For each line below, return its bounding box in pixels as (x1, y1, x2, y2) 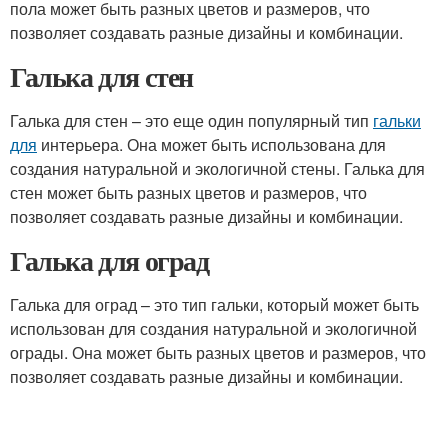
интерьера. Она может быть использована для (37, 133, 386, 156)
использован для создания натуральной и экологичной (10, 317, 417, 340)
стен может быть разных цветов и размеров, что (10, 181, 367, 204)
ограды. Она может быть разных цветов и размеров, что (10, 341, 426, 364)
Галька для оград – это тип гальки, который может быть (10, 293, 419, 316)
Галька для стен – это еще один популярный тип (10, 109, 373, 132)
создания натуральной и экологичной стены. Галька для (10, 157, 425, 180)
